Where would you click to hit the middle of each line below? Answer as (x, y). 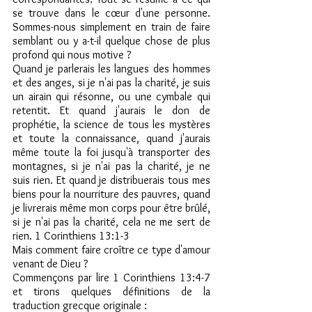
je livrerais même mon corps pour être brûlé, (111, 208)
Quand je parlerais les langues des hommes (111, 69)
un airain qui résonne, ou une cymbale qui (111, 96)
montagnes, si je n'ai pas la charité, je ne (111, 166)
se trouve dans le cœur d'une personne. (111, 13)
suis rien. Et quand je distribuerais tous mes (111, 180)
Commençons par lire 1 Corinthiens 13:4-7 (111, 278)
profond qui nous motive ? (72, 55)
